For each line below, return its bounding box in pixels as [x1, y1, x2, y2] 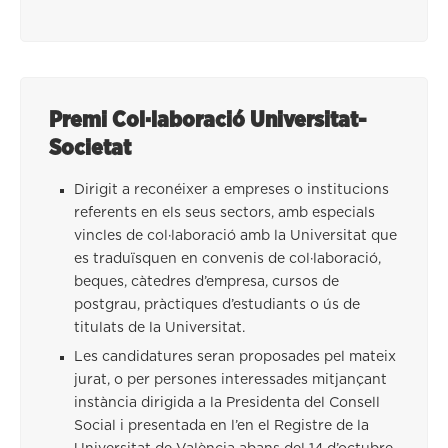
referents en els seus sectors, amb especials [74, 205, 375, 220]
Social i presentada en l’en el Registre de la [74, 418, 369, 433]
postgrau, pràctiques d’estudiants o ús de [74, 297, 360, 312]
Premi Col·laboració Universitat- [49, 108, 366, 131]
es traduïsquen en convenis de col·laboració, [74, 251, 381, 266]
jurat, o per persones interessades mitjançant [74, 372, 387, 387]
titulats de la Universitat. [74, 320, 245, 335]
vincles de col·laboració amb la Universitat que [74, 228, 397, 243]
